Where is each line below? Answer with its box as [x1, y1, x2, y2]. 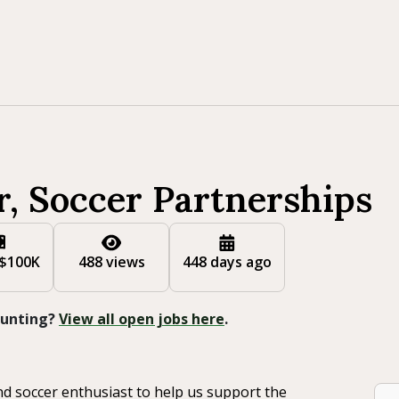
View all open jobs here [59, 309, 224, 330]
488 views [77, 252, 145, 273]
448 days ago [183, 252, 272, 273]
